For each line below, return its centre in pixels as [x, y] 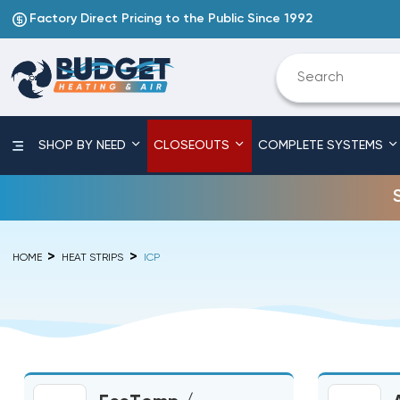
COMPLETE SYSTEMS [322, 146]
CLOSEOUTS [194, 146]
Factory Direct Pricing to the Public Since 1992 [171, 19]
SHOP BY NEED [83, 146]
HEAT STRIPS [93, 258]
